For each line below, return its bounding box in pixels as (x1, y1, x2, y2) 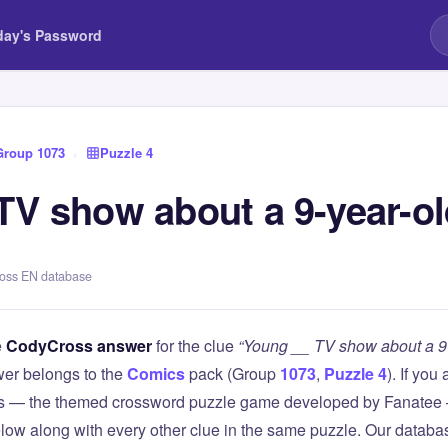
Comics (127, 362, 185, 385)
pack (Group (185, 362, 280, 385)
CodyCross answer (6, 334, 152, 357)
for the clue (152, 334, 238, 357)
